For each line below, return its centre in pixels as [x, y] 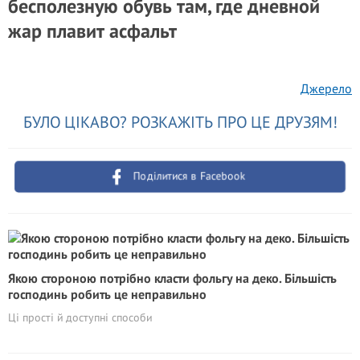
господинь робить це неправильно [107, 294]
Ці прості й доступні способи [80, 317]
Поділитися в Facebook [190, 176]
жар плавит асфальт [92, 31]
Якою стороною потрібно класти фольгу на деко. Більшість [172, 278]
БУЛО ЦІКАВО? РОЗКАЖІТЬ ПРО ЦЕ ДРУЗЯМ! [180, 122]
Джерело [326, 88]
